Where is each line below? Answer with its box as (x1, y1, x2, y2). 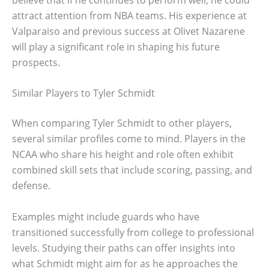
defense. (12, 179, 50, 193)
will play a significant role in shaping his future (12, 40, 220, 53)
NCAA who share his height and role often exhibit (12, 148, 234, 162)
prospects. (12, 55, 60, 69)
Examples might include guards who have (12, 210, 199, 223)
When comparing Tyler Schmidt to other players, (12, 116, 232, 130)
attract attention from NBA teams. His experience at (12, 8, 247, 22)
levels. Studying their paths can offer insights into (12, 241, 235, 255)
